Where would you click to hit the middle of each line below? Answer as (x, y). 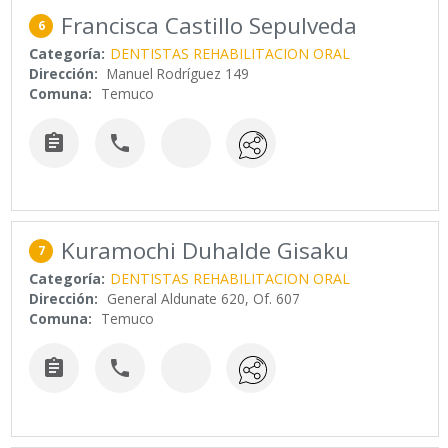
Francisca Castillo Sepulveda (209, 25)
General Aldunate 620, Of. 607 (204, 299)
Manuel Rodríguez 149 (178, 73)
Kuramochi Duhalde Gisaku (205, 251)
